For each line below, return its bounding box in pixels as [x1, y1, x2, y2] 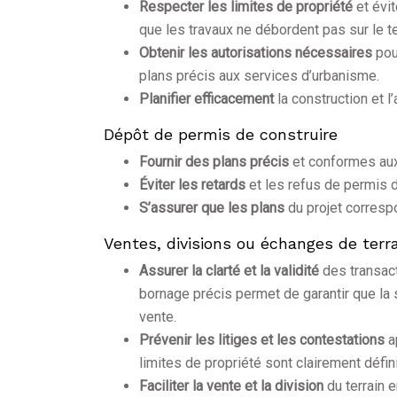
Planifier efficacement [139, 90, 277, 108]
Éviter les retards [139, 176, 249, 194]
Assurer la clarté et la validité [139, 262, 323, 280]
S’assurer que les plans [139, 199, 288, 217]
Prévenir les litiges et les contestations [139, 331, 388, 349]
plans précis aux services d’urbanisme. [139, 67, 379, 85]
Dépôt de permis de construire [104, 125, 338, 144]
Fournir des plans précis [139, 153, 292, 171]
